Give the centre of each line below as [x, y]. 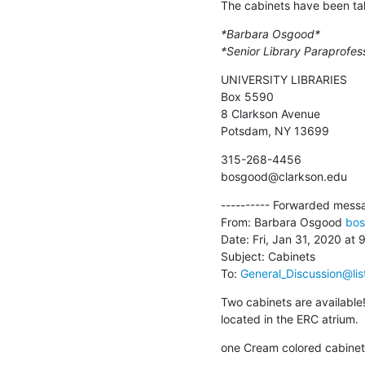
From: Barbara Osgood [283, 222]
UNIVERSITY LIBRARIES [284, 79]
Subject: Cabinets [268, 256]
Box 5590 [247, 96]
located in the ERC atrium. [290, 319]
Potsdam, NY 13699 [275, 130]
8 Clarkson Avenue [270, 113]
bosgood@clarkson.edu [284, 176]
